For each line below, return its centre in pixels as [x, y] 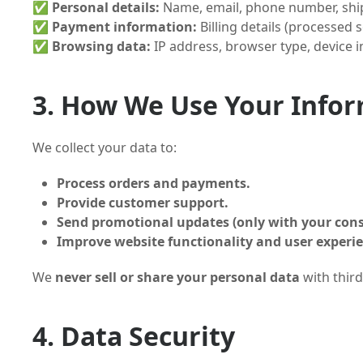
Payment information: [124, 27]
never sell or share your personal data [177, 277]
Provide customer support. [143, 203]
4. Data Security [134, 336]
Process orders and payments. [154, 183]
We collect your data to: [105, 147]
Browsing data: [101, 46]
